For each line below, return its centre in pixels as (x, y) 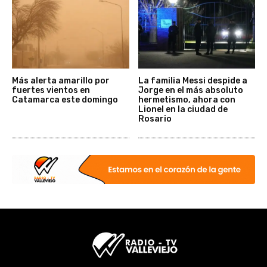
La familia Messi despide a (193, 81)
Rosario (155, 119)
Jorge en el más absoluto (190, 91)
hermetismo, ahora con (187, 100)
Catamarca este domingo (65, 100)
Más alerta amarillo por (61, 81)
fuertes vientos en (51, 91)
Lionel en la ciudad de (183, 110)
